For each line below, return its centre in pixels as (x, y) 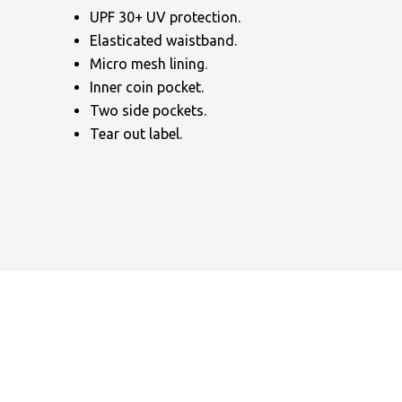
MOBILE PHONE (325, 319)
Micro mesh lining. (149, 63)
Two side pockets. (148, 110)
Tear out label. (136, 133)
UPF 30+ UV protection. (165, 17)
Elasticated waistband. (163, 40)
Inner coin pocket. (147, 87)
